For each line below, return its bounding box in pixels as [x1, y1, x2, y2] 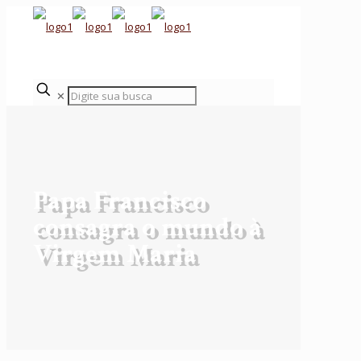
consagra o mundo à [33, 210, 262, 246]
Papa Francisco [33, 184, 206, 219]
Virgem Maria [33, 237, 197, 272]
